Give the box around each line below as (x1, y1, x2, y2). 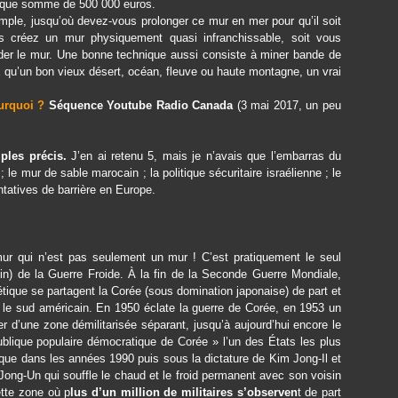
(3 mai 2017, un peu (236, 99, 342, 112)
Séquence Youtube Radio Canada (44, 99, 237, 112)
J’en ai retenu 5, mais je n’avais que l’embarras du (66, 149, 341, 163)
